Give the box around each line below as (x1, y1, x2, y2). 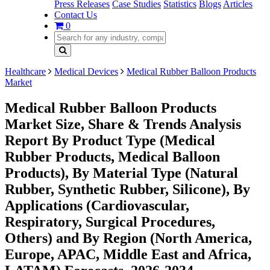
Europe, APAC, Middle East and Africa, (5, 246, 251, 262)
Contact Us (54, 10, 97, 20)
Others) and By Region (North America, (5, 230, 252, 246)
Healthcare (5, 66, 46, 77)
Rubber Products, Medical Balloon (5, 148, 220, 165)
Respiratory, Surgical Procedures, (5, 213, 215, 230)
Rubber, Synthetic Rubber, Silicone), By (5, 181, 250, 197)
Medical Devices (54, 66, 118, 77)
